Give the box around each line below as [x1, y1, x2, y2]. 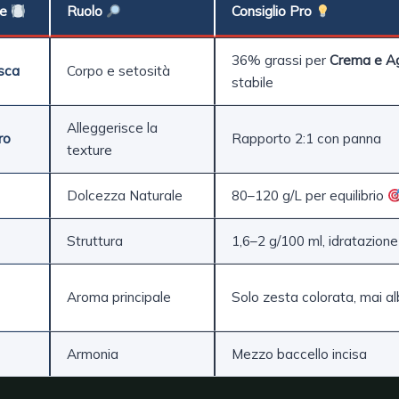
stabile [232, 74, 273, 92]
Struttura [67, 232, 123, 250]
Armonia [67, 346, 118, 363]
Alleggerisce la [67, 119, 158, 137]
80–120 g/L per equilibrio [232, 187, 387, 205]
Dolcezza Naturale [67, 187, 183, 205]
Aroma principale [67, 289, 171, 306]
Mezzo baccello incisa [232, 346, 367, 363]
